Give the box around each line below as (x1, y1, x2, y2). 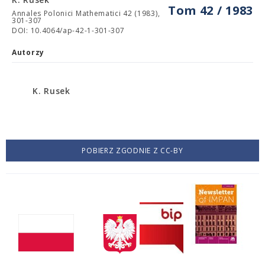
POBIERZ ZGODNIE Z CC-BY (82, 146, 183, 156)
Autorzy (12, 47, 44, 57)
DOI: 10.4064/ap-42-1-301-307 (12, 25, 125, 35)
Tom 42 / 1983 (167, 2, 253, 18)
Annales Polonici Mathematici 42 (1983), (12, 8, 160, 18)
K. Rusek (33, 85, 70, 96)
